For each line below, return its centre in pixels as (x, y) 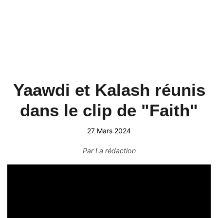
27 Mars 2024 (109, 131)
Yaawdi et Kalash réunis (109, 90)
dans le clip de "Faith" (109, 110)
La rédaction (115, 151)
